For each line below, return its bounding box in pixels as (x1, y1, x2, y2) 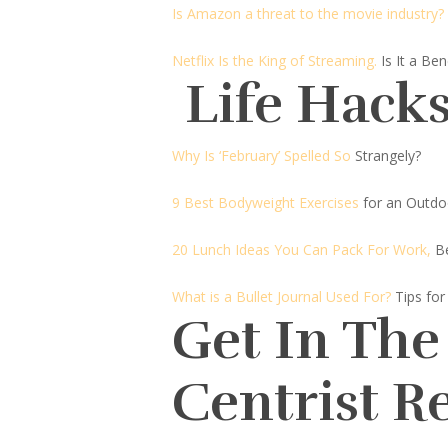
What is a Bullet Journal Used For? (172, 287, 391, 306)
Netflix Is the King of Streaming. (172, 51, 377, 70)
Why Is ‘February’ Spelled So (172, 146, 351, 165)
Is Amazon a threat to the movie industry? (172, 4, 444, 23)
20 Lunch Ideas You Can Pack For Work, (172, 240, 431, 259)
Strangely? (351, 146, 421, 165)
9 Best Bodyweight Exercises (172, 193, 359, 212)
